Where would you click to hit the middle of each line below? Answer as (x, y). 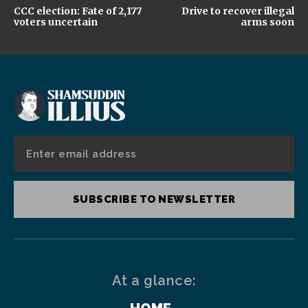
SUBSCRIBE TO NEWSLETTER (154, 199)
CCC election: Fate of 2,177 (78, 11)
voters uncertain (56, 22)
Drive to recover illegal (238, 11)
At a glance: (154, 280)
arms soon (267, 22)
